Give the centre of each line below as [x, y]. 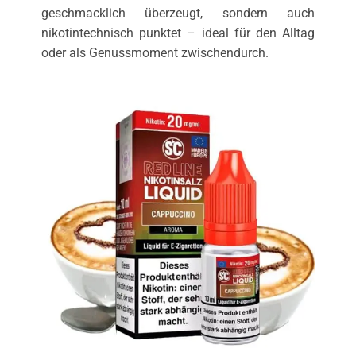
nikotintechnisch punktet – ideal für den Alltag [178, 33]
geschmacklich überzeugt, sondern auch [178, 13]
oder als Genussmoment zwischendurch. [155, 52]
